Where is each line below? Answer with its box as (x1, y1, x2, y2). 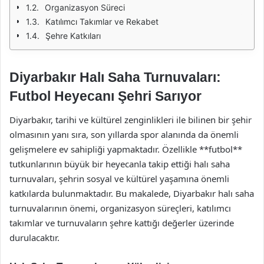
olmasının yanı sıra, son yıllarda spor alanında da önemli (9, 128, 239, 140)
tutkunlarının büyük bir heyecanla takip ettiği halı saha (9, 157, 230, 170)
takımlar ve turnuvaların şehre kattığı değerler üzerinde (9, 216, 234, 229)
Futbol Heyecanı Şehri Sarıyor (9, 88, 202, 104)
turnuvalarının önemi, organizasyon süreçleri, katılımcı (9, 202, 231, 214)
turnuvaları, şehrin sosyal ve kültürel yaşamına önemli (9, 172, 229, 184)
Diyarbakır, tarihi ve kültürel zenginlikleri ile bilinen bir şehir (9, 113, 252, 126)
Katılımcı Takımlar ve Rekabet (45, 16, 159, 27)
